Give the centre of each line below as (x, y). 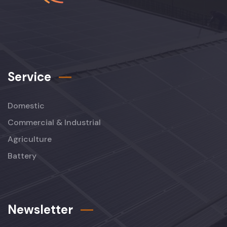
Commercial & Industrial (54, 122)
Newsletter (40, 210)
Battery (22, 156)
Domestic (26, 106)
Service (29, 77)
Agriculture (30, 139)
